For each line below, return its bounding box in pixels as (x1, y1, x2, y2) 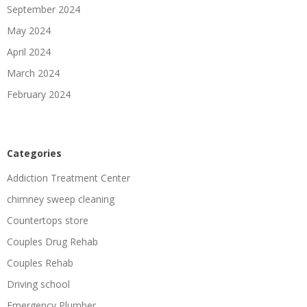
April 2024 (7, 45, 51, 58)
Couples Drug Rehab (7, 234, 98, 248)
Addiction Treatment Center (7, 171, 130, 184)
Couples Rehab (7, 256, 73, 269)
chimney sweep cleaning (7, 192, 114, 206)
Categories (7, 146, 62, 160)
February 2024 (7, 87, 71, 101)
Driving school (7, 277, 70, 291)
